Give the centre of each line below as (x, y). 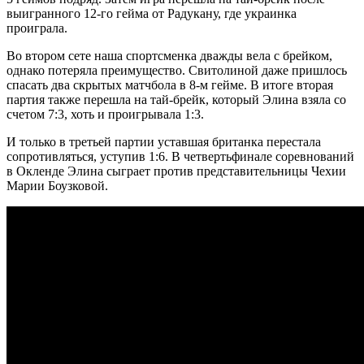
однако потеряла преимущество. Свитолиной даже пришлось (177, 70)
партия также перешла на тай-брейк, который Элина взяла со (176, 99)
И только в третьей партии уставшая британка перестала (164, 141)
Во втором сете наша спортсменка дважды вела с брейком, (169, 55)
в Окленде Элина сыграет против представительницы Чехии (176, 171)
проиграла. (37, 28)
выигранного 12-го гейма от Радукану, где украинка (152, 13)
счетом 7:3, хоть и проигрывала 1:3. (105, 114)
